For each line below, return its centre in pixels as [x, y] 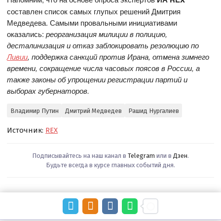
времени [21, 68]
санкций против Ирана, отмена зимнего [140, 56]
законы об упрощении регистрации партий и [110, 79]
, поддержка [48, 56]
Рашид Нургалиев [153, 110]
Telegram [141, 156]
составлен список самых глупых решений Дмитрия [94, 11]
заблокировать [121, 45]
